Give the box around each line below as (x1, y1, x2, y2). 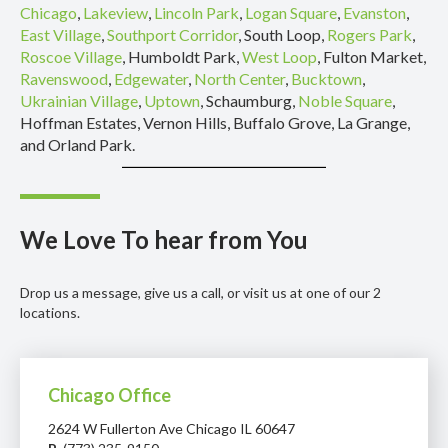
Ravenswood (20, 68, 108, 88)
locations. (20, 303, 80, 321)
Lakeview (83, 2, 148, 22)
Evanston (343, 2, 406, 22)
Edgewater (114, 68, 188, 88)
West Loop (242, 46, 317, 66)
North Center (194, 68, 285, 88)
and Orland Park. (20, 134, 135, 154)
